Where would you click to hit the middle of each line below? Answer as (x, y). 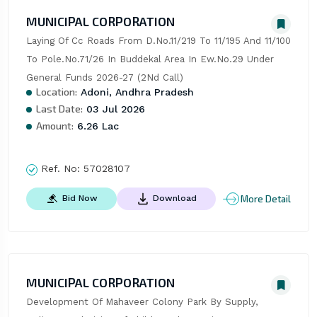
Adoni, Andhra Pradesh (135, 92)
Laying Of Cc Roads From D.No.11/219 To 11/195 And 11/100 (158, 41)
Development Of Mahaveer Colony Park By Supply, (142, 302)
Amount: (54, 126)
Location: (56, 92)
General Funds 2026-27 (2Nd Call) (104, 78)
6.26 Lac (96, 126)
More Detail (266, 198)
